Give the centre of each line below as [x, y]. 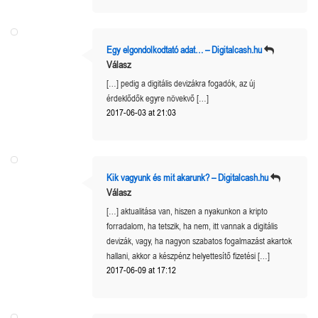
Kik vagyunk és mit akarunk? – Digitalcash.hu [187, 177]
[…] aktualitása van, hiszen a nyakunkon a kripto [187, 211]
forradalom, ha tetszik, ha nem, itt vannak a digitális [192, 226]
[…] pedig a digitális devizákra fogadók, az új [181, 83]
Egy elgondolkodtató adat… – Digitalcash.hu [184, 49]
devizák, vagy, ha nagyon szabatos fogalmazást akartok [199, 241]
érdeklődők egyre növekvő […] [158, 98]
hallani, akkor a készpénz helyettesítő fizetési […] [188, 256]
